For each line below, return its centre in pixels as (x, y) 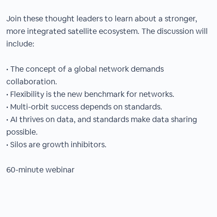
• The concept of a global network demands (85, 69)
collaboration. (32, 82)
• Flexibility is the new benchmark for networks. (91, 94)
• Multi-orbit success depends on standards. (85, 107)
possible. (22, 132)
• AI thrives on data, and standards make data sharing (102, 119)
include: (21, 44)
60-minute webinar (41, 170)
